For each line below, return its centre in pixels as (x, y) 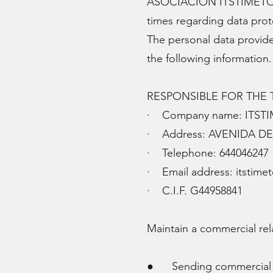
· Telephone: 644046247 (208, 153)
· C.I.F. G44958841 (195, 191)
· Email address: (191, 172)
